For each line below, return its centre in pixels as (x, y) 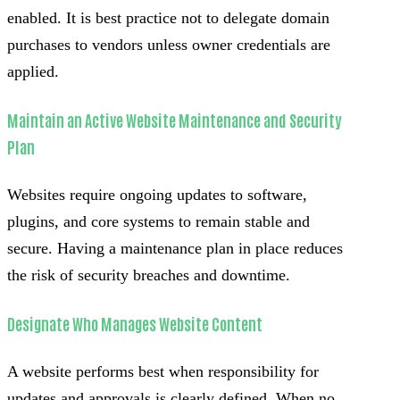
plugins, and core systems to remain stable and (158, 221)
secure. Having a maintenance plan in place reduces (175, 248)
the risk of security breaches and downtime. (149, 275)
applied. (33, 71)
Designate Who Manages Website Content (135, 323)
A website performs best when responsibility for (163, 371)
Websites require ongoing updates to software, (157, 194)
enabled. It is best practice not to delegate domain (168, 17)
